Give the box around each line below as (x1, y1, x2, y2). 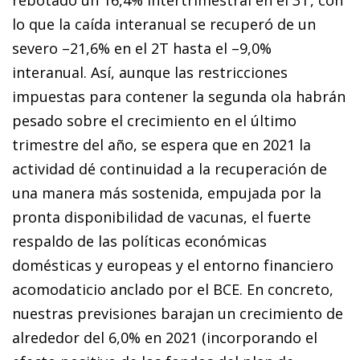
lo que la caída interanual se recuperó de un (12, 14, 316, 34)
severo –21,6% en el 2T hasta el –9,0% (12, 38, 272, 58)
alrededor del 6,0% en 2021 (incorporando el (12, 327, 317, 347)
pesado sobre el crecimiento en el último (12, 110, 297, 130)
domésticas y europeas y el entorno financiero (12, 255, 333, 275)
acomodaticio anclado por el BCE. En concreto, (12, 279, 333, 299)
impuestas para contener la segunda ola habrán (12, 86, 346, 106)
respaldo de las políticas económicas (12, 231, 267, 251)
